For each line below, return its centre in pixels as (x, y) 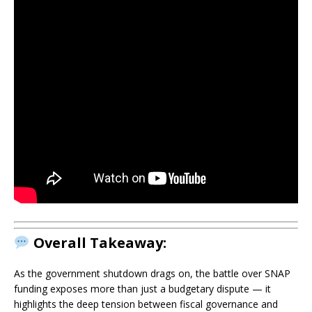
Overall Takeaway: (98, 243)
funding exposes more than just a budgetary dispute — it (142, 289)
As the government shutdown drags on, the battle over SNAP (152, 273)
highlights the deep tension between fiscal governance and (146, 304)
